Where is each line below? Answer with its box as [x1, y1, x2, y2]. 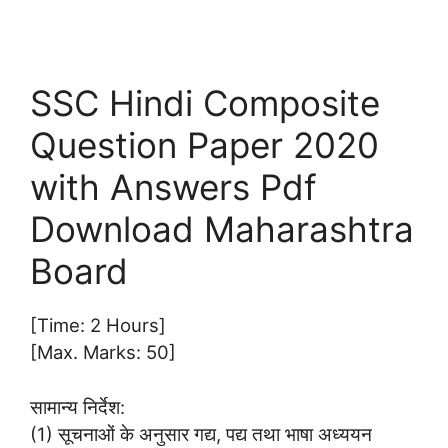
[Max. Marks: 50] [30, 341, 176, 364]
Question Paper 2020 [30, 124, 379, 167]
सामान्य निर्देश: [30, 396, 125, 419]
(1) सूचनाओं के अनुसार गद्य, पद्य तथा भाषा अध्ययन [30, 423, 372, 446]
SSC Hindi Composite [30, 82, 380, 125]
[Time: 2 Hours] [30, 314, 166, 337]
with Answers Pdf [30, 166, 317, 209]
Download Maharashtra [30, 208, 414, 251]
